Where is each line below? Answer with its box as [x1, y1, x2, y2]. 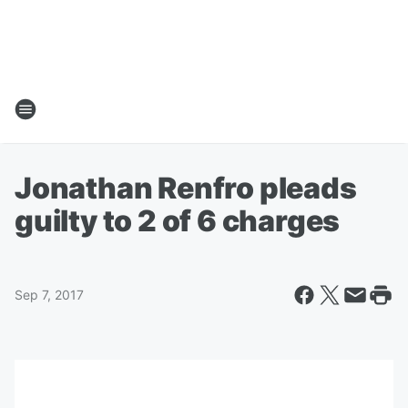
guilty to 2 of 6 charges [15, 203, 341, 239]
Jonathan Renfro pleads [15, 170, 357, 206]
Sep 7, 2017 [15, 287, 84, 302]
